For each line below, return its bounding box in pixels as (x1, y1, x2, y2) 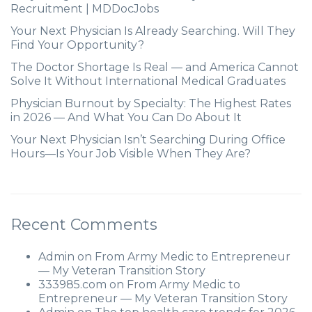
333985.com (38, 278, 107, 291)
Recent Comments (10, 215, 157, 234)
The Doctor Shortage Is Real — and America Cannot (10, 61, 299, 74)
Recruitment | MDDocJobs (10, 2, 159, 15)
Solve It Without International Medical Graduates (10, 75, 286, 88)
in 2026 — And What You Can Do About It (10, 111, 242, 124)
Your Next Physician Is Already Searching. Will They (10, 24, 295, 38)
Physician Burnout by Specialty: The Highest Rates (10, 97, 291, 110)
